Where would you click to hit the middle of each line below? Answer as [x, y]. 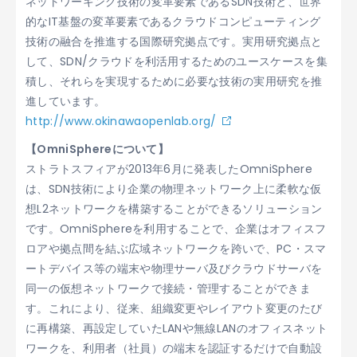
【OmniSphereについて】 [98, 149]
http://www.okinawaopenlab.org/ [121, 122]
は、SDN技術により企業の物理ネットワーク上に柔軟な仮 [174, 189]
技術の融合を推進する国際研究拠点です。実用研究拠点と [174, 42]
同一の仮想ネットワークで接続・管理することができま [168, 289]
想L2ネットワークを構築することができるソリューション [174, 209]
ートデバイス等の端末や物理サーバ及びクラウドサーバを [174, 269]
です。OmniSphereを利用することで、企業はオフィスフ [176, 229]
